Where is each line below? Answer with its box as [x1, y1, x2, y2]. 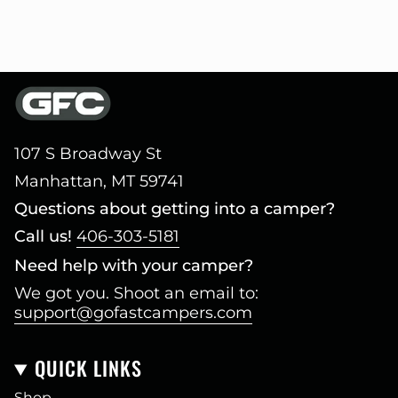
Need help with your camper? [14, 255, 253, 275]
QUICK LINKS [35, 353, 143, 382]
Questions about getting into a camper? [14, 198, 335, 219]
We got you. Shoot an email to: [14, 283, 259, 303]
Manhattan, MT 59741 [14, 171, 184, 191]
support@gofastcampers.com [14, 302, 252, 322]
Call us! [14, 226, 72, 246]
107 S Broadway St [14, 143, 162, 163]
